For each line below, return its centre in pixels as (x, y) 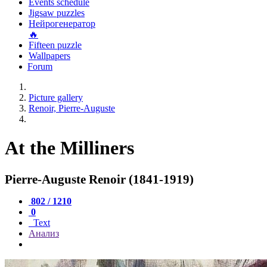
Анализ (44, 233)
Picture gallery (56, 97)
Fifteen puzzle (55, 45)
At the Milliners (69, 148)
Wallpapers (49, 56)
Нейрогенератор (62, 24)
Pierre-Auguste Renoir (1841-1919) (99, 179)
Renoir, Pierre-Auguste (72, 108)
